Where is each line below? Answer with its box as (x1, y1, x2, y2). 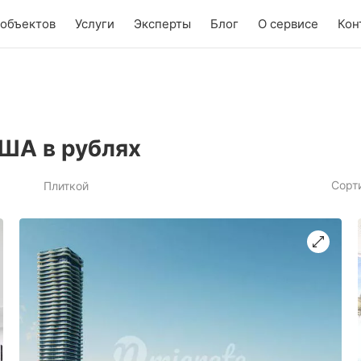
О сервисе (257, 15, 318, 31)
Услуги (74, 15, 114, 31)
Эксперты (133, 15, 191, 31)
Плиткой (44, 179, 89, 193)
